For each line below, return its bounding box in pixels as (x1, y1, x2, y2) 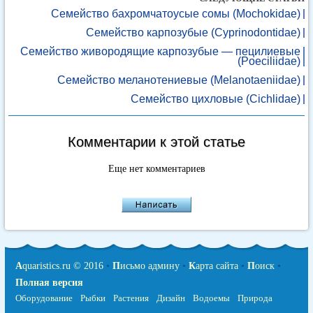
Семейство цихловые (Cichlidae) (131, 93, 300, 105)
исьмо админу (120, 261, 180, 271)
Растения (113, 293, 149, 303)
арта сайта (196, 261, 238, 271)
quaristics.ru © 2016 (22, 261, 103, 271)
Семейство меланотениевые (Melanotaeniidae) (57, 74, 300, 86)
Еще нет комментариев (108, 163, 205, 174)
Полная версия (15, 277, 83, 288)
